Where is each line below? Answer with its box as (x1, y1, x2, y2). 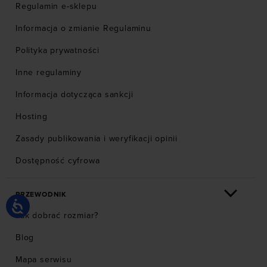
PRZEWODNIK (15, 190, 67, 199)
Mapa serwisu (15, 254, 72, 265)
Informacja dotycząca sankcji (15, 89, 133, 100)
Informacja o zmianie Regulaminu (15, 23, 151, 34)
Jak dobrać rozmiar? (15, 210, 99, 221)
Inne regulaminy (15, 67, 82, 78)
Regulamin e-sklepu (15, 1, 97, 12)
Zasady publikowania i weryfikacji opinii (15, 133, 178, 144)
